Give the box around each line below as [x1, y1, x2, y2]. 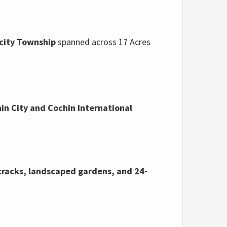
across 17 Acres [92, 35, 150, 48]
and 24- [115, 165, 147, 177]
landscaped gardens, [26, 165, 115, 177]
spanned [58, 35, 90, 48]
